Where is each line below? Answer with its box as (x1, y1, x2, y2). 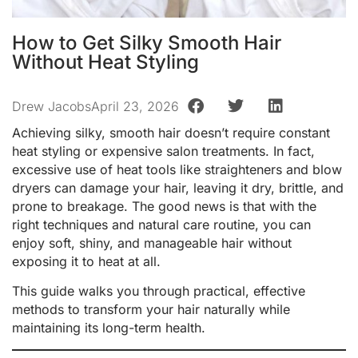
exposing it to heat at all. (12, 253, 161, 269)
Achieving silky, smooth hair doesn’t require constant (12, 125, 330, 141)
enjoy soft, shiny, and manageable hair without (12, 235, 292, 251)
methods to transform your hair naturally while (12, 301, 290, 318)
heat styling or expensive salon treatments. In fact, (12, 143, 315, 159)
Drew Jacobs (12, 97, 91, 114)
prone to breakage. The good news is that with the (12, 198, 316, 214)
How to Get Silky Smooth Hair (12, 31, 281, 54)
